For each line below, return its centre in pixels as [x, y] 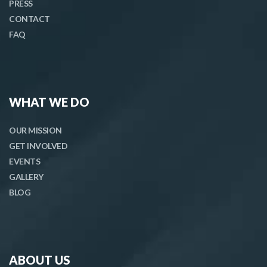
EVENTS [24, 161]
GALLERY [26, 176]
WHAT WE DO [49, 102]
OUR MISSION [35, 130]
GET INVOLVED [38, 145]
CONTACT [30, 18]
